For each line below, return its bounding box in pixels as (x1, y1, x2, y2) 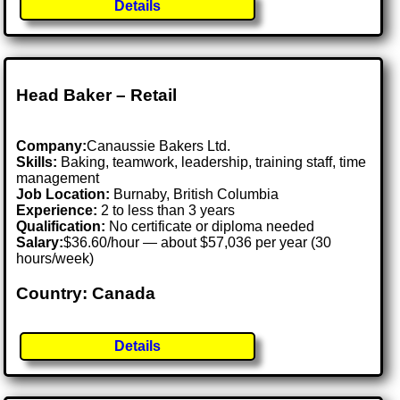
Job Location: (16, 187, 114, 203)
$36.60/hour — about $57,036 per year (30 (63, 235, 332, 251)
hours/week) (16, 251, 95, 267)
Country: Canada (16, 283, 156, 303)
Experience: (16, 203, 98, 219)
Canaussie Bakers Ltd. (87, 138, 231, 154)
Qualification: (16, 219, 106, 235)
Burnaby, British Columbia (113, 187, 279, 203)
